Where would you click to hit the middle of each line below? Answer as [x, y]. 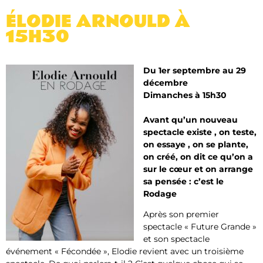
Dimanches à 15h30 [185, 95]
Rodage [160, 193]
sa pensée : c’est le [183, 181]
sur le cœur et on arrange [198, 169]
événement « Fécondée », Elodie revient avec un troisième [125, 252]
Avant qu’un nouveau [190, 119]
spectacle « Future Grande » [200, 227]
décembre [166, 82]
